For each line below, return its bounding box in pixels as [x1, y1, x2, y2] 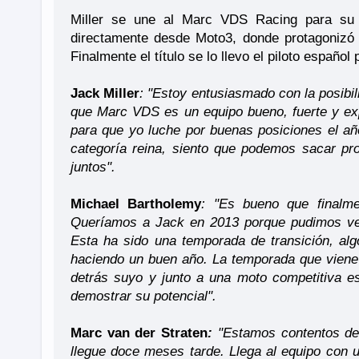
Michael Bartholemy [71, 196, 202, 212]
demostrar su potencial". [71, 288, 216, 304]
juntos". [71, 159, 115, 175]
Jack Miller [71, 85, 140, 101]
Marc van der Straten [71, 325, 208, 341]
